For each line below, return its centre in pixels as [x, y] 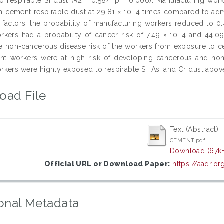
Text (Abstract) [194, 129]
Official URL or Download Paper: [107, 164]
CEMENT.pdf [188, 140]
